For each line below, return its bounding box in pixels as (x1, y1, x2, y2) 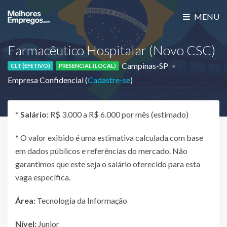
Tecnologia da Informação (35, 196, 127, 205)
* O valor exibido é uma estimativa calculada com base (15, 133, 203, 142)
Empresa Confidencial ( (8, 74, 88, 85)
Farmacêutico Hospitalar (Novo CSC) (8, 42, 215, 59)
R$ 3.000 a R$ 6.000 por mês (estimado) (49, 109, 188, 119)
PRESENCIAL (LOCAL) (59, 62, 116, 69)
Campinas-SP (122, 61, 168, 70)
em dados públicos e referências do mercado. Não (15, 146, 187, 156)
